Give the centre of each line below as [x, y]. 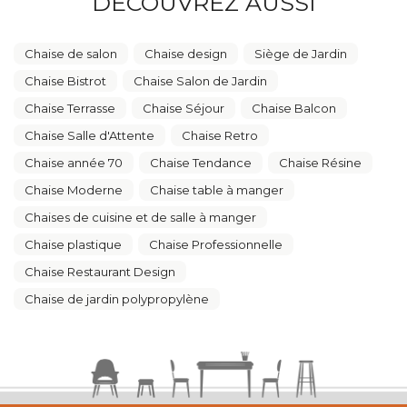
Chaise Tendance [201, 163]
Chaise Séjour [184, 109]
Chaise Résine [320, 163]
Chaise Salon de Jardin [200, 81]
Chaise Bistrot [65, 81]
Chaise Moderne [74, 190]
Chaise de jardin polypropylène [117, 299]
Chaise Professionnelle [216, 245]
